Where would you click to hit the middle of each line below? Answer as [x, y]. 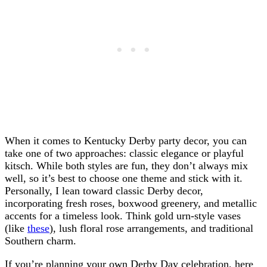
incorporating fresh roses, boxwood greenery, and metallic [131, 203]
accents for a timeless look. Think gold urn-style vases [123, 216]
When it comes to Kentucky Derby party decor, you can [126, 141]
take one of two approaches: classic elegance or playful [124, 153]
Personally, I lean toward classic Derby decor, [104, 191]
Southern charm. [41, 241]
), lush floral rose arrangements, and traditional [151, 228]
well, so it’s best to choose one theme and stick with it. [124, 178]
